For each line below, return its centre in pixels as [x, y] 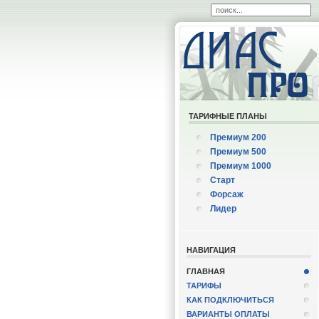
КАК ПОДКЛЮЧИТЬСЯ [230, 300]
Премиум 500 [238, 152]
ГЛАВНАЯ [205, 271]
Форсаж [226, 194]
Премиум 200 [238, 137]
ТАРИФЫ [204, 286]
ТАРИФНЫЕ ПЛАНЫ [228, 116]
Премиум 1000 [240, 166]
